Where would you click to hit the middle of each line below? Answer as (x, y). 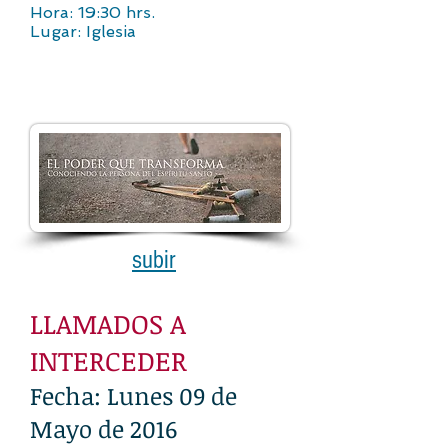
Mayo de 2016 (103, 428)
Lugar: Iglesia (83, 31)
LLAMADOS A (108, 323)
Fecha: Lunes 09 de (133, 395)
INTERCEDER (108, 360)
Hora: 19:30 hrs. (92, 12)
